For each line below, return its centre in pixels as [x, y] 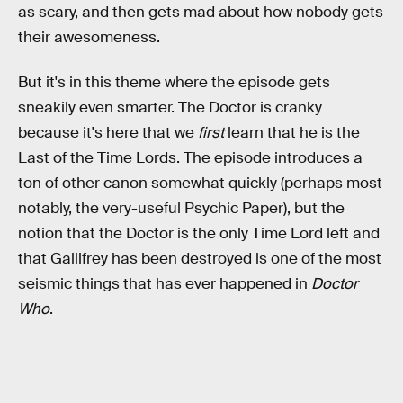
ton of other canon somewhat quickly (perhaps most [200, 183]
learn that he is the [292, 132]
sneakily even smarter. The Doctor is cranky [170, 107]
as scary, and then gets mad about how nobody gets [201, 13]
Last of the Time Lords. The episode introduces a [190, 157]
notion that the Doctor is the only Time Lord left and [199, 233]
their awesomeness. [89, 38]
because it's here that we [108, 132]
